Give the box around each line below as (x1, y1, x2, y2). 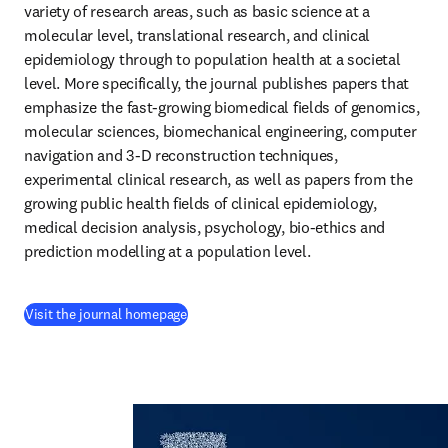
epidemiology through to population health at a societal (24, 49, 401, 69)
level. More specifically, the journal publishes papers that (24, 73, 410, 93)
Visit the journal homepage (25, 305, 187, 323)
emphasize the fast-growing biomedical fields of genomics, (24, 97, 420, 117)
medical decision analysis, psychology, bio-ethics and (24, 217, 386, 237)
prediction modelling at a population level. (24, 241, 311, 261)
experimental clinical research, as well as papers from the (24, 169, 413, 189)
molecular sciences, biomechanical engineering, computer (24, 121, 417, 141)
